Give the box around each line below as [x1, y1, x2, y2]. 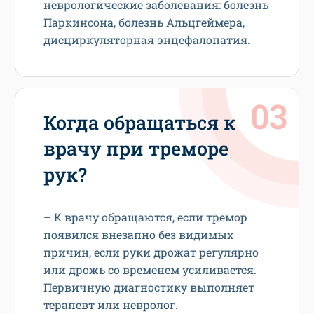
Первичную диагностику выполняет [43, 279, 254, 294]
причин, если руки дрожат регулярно [43, 244, 259, 259]
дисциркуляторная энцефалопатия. [43, 32, 250, 47]
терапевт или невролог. [43, 296, 178, 312]
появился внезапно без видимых [43, 226, 233, 242]
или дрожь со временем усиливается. [43, 261, 257, 277]
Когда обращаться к [43, 109, 235, 135]
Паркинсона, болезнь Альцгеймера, [43, 14, 245, 29]
